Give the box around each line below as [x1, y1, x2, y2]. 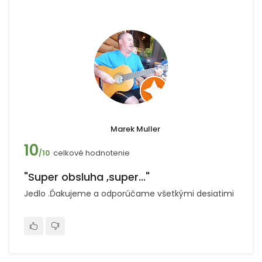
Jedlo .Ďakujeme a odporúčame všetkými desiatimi [24, 188, 234, 199]
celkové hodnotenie [53, 147, 130, 158]
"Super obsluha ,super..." [24, 170, 150, 184]
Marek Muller [111, 123, 160, 135]
